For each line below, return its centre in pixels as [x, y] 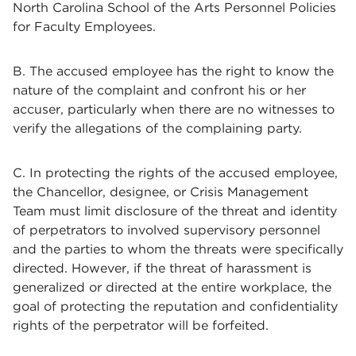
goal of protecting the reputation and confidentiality [175, 306]
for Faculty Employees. [84, 27]
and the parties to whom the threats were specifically [178, 249]
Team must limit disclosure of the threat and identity [175, 211]
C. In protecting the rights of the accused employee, [175, 173]
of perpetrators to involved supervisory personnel [166, 230]
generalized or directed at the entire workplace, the [172, 287]
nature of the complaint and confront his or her [159, 90]
